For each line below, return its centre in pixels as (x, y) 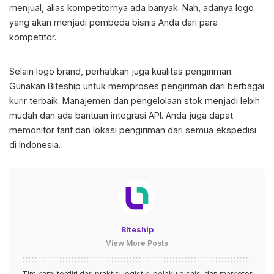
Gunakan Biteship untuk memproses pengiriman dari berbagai (137, 86)
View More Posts (137, 243)
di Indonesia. (35, 145)
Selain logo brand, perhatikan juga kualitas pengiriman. (121, 72)
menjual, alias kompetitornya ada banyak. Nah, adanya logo (131, 8)
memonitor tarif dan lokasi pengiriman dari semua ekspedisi (133, 130)
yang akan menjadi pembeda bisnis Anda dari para (113, 23)
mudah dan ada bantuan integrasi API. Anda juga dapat (121, 116)
